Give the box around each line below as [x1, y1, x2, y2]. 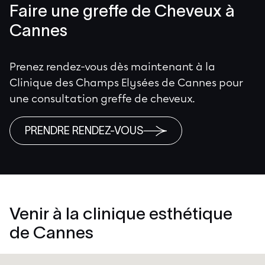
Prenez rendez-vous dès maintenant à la [9, 60, 215, 74]
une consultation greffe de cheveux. [9, 92, 195, 106]
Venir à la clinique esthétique [9, 204, 232, 224]
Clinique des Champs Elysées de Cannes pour [9, 76, 243, 90]
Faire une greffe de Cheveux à [9, 1, 235, 21]
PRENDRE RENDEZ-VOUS [25, 125, 143, 137]
